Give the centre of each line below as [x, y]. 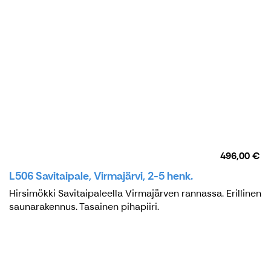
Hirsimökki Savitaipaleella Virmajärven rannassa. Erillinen [135, 193]
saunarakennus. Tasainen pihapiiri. [84, 206]
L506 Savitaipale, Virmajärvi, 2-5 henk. [101, 176]
